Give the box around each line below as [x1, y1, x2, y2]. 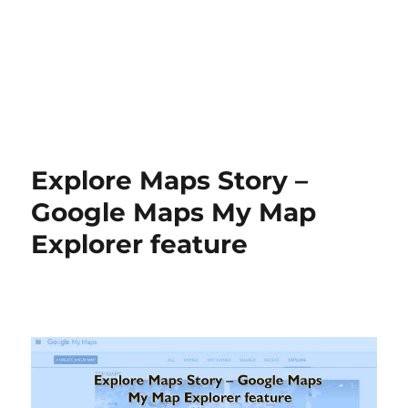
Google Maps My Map [31, 197, 317, 228]
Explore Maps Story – [31, 165, 309, 196]
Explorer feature [31, 229, 249, 260]
